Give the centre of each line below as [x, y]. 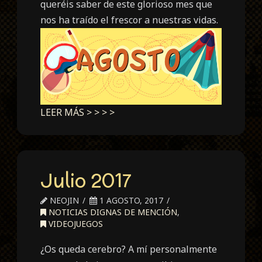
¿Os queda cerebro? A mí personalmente [129, 249]
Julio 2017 [86, 180]
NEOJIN [63, 200]
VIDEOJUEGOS [75, 223]
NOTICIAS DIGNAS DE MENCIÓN [112, 212]
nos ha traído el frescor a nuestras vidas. [130, 20]
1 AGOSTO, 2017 [130, 200]
